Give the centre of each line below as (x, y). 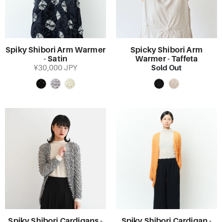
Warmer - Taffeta (166, 59)
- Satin (55, 59)
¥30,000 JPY (55, 68)
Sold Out (166, 68)
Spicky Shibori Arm (166, 50)
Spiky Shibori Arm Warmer (55, 50)
